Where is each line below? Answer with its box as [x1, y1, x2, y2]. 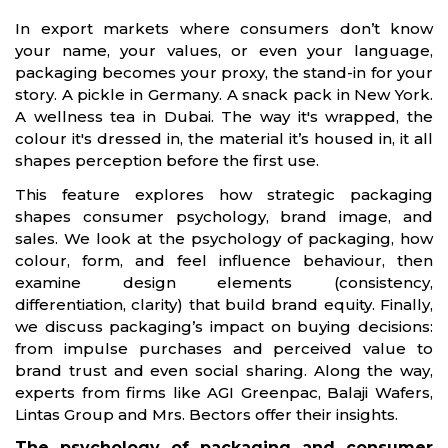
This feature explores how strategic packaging [15, 185, 433, 204]
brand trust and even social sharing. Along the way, [15, 361, 433, 380]
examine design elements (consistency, [15, 273, 433, 292]
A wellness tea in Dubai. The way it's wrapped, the [15, 107, 433, 126]
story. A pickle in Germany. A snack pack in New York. [15, 85, 433, 104]
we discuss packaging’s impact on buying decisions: [15, 317, 433, 336]
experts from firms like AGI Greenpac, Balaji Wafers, [15, 383, 433, 402]
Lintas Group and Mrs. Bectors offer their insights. [15, 405, 398, 424]
